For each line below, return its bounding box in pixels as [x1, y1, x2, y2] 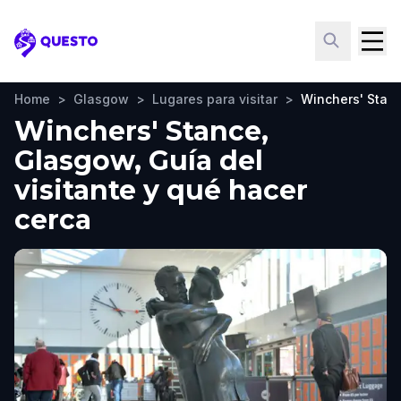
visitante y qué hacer [14, 174, 308, 207]
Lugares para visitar [152, 91, 277, 107]
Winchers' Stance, [14, 115, 269, 148]
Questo [13, 42, 68, 62]
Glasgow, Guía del [14, 144, 263, 177]
